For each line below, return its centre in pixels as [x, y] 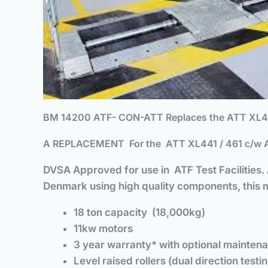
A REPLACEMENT [85, 144]
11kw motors [103, 229]
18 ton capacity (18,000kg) [139, 213]
